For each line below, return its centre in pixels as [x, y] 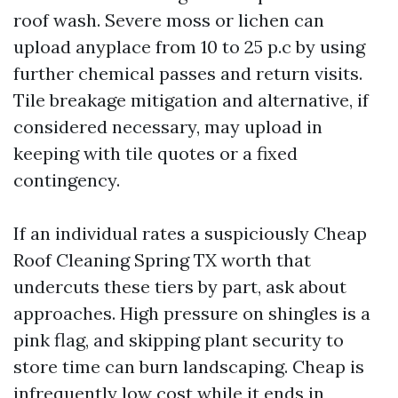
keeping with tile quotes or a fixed [155, 153]
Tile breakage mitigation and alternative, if [191, 100]
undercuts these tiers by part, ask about [180, 287]
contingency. [67, 180]
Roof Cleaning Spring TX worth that [162, 260]
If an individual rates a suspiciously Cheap [190, 233]
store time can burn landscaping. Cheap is [189, 366]
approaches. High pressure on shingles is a [192, 313]
